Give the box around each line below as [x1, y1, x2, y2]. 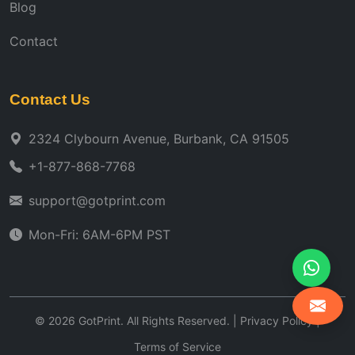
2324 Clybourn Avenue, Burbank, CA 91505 [29, 130, 289, 147]
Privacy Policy [240, 313, 313, 327]
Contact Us [10, 90, 90, 108]
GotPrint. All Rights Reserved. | [75, 313, 240, 327]
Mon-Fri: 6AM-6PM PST [29, 226, 170, 242]
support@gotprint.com [29, 192, 166, 208]
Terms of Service [134, 339, 221, 353]
